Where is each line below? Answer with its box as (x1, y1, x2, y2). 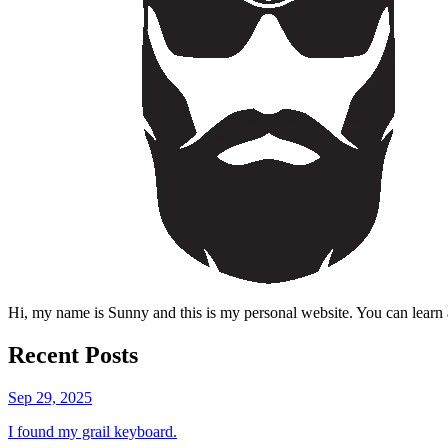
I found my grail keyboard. (8, 422, 177, 440)
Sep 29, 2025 (8, 388, 92, 406)
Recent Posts (8, 341, 138, 368)
